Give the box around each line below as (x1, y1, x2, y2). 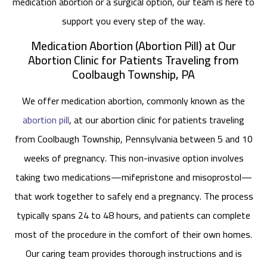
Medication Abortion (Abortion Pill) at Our (31, 35, 236, 57)
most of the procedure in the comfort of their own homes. (15, 225, 252, 244)
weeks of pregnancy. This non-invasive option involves (23, 149, 244, 167)
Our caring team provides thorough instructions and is (25, 244, 242, 263)
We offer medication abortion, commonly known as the (22, 92, 245, 110)
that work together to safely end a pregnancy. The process (14, 187, 253, 206)
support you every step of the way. (62, 12, 205, 30)
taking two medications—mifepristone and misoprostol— (15, 168, 252, 187)
